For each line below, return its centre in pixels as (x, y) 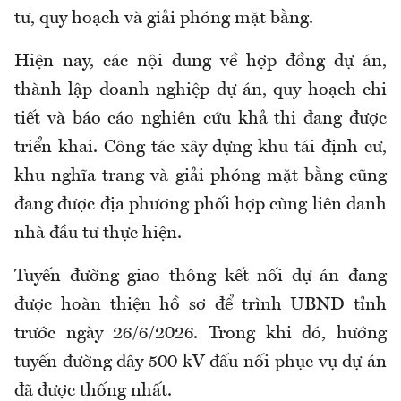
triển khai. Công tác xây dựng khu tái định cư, (200, 148)
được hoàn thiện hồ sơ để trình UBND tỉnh (200, 306)
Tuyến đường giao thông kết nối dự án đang (200, 277)
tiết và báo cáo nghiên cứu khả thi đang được (200, 119)
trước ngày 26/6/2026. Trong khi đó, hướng (200, 334)
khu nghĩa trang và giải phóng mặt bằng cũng (200, 177)
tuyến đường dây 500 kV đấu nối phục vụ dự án (200, 363)
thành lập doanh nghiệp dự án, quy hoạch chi (200, 91)
